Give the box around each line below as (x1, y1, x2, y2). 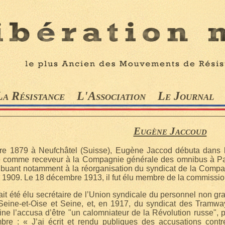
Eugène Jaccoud (133, 125, 207, 137)
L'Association (76, 89, 146, 102)
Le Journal (157, 89, 214, 102)
